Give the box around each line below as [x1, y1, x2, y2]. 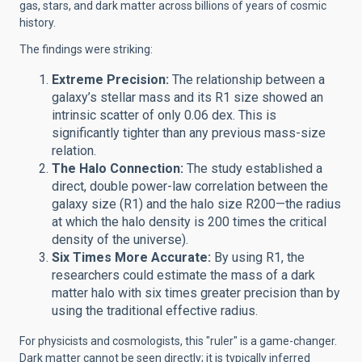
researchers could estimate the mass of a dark [52, 267, 315, 283]
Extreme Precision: [52, 72, 169, 87]
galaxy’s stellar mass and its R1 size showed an [52, 90, 323, 105]
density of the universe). [52, 232, 188, 247]
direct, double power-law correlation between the [52, 179, 328, 194]
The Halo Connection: [52, 161, 183, 176]
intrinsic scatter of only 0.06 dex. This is [52, 107, 276, 123]
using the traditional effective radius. [52, 303, 258, 318]
